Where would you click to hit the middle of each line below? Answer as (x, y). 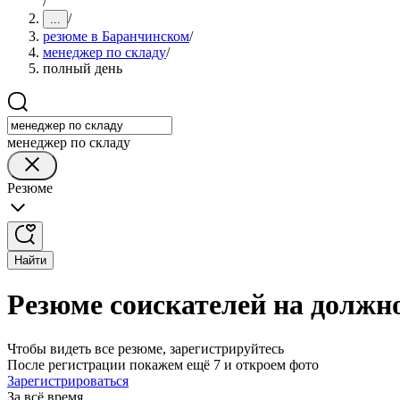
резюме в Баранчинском (116, 36)
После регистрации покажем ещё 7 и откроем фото (163, 364)
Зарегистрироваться (68, 380)
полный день (83, 68)
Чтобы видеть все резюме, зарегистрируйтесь (146, 348)
